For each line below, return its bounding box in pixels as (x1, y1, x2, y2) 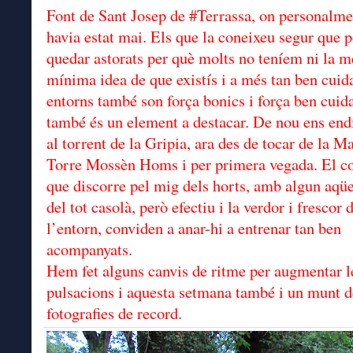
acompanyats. (46, 238, 132, 260)
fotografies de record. (46, 302, 182, 324)
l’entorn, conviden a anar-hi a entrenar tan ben (46, 217, 341, 239)
